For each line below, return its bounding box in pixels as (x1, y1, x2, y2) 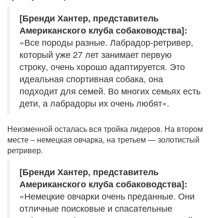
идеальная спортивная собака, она (19, 73, 163, 85)
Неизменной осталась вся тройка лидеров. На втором (7, 123, 203, 135)
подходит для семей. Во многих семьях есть (19, 85, 200, 97)
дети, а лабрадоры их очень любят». (19, 97, 169, 109)
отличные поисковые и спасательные (19, 202, 172, 215)
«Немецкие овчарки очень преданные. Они (19, 190, 195, 202)
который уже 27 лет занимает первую (19, 48, 172, 61)
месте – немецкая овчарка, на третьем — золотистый (7, 134, 200, 145)
